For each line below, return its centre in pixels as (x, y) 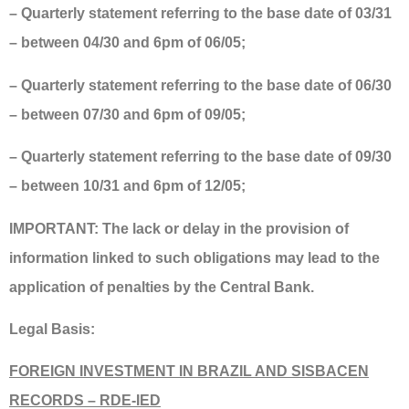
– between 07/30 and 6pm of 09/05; (127, 114)
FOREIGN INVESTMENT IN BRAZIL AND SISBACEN (189, 372)
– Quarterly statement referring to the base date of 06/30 (200, 85)
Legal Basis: (52, 330)
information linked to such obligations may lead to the (194, 257)
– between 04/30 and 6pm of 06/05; (127, 43)
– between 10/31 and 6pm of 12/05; (127, 186)
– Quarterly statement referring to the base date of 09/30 (200, 157)
